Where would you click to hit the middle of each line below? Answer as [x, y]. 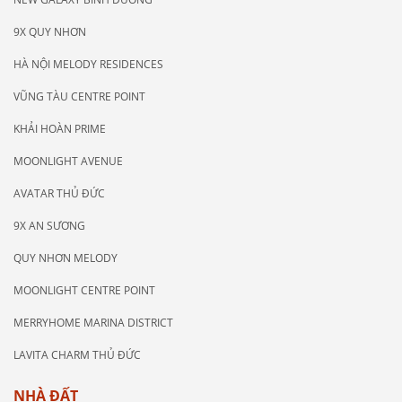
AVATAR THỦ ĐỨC [59, 193]
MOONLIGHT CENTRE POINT [84, 290]
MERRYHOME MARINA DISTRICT [93, 322]
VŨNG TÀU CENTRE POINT [79, 96]
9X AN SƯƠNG [49, 225]
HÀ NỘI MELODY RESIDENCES [88, 64]
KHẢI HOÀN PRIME [60, 128]
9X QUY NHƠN [50, 31]
